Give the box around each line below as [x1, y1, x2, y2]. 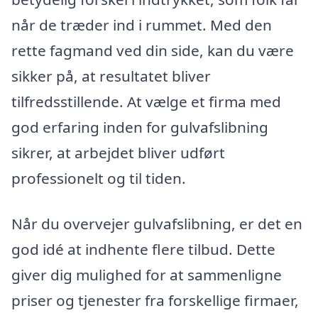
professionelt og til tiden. [11, 168, 186, 189]
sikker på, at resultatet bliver [11, 66, 211, 87]
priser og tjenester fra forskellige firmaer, [11, 290, 299, 311]
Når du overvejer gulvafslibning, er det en [11, 214, 302, 234]
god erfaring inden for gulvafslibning [11, 117, 268, 138]
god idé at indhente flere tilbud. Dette [11, 239, 275, 260]
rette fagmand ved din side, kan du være [11, 40, 294, 61]
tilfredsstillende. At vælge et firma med [11, 92, 281, 112]
